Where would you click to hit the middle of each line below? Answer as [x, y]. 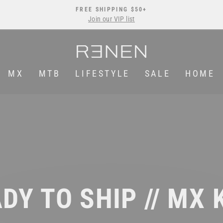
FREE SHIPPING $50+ [111, 9]
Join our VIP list [111, 19]
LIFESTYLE [103, 73]
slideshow [131, 37]
